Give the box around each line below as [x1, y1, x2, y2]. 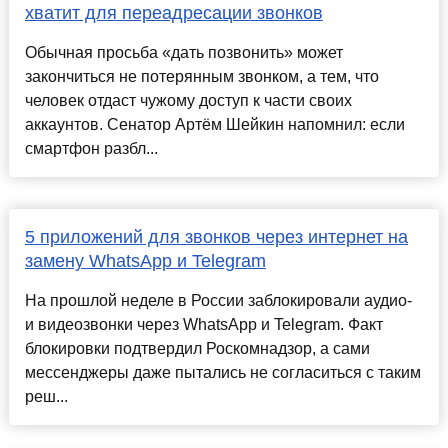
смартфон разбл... [24, 140, 158, 158]
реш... [24, 388, 68, 406]
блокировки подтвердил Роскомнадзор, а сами [24, 340, 370, 358]
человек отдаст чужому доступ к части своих [24, 92, 352, 110]
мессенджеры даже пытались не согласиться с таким [24, 364, 421, 382]
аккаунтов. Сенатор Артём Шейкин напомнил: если [24, 116, 405, 134]
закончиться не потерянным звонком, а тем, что [24, 68, 379, 86]
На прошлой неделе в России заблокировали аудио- [24, 292, 412, 310]
